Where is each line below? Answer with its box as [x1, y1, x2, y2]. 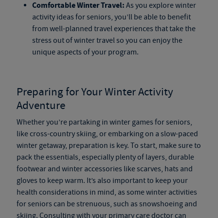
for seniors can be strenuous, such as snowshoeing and [16, 199, 197, 209]
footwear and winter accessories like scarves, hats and [16, 164, 193, 174]
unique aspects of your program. [32, 47, 139, 57]
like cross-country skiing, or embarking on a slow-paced [16, 129, 198, 139]
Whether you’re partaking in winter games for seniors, [16, 117, 192, 127]
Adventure [16, 98, 65, 113]
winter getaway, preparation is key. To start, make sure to [16, 141, 201, 150]
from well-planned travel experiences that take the [32, 24, 196, 34]
